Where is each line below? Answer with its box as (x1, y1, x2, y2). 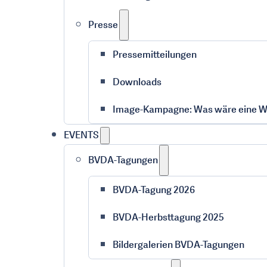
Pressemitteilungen (112, 48, 197, 61)
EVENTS (63, 128, 99, 142)
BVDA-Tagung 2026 (112, 183, 195, 197)
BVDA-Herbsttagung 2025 (112, 210, 224, 224)
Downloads (112, 75, 162, 89)
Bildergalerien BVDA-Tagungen (112, 238, 244, 252)
